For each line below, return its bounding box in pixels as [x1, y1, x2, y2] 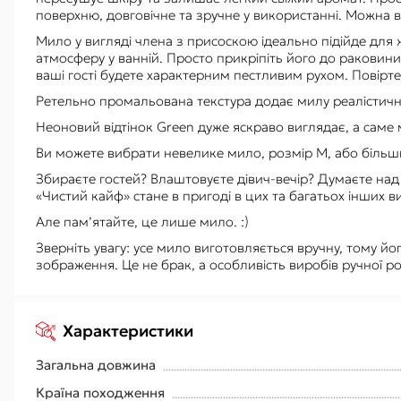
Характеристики [63, 320, 193, 341]
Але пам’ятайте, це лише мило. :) [36, 213, 249, 230]
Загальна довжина [36, 356, 156, 373]
